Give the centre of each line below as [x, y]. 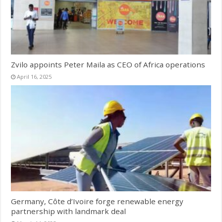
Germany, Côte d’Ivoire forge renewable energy [97, 201]
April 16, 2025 [34, 76]
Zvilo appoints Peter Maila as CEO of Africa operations [108, 64]
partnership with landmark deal [69, 211]
